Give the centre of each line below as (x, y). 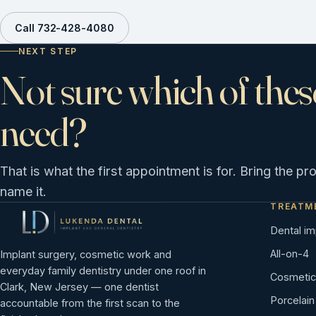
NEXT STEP (48, 51)
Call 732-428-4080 (65, 28)
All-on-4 (290, 253)
